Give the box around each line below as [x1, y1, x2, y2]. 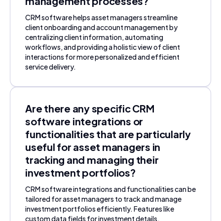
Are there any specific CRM [25, 102, 154, 115]
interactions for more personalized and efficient [25, 52, 180, 62]
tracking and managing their [25, 153, 159, 166]
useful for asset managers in [25, 141, 160, 153]
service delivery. [25, 62, 76, 72]
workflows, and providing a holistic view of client [25, 42, 180, 52]
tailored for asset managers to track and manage [25, 194, 182, 204]
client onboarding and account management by [25, 23, 178, 32]
